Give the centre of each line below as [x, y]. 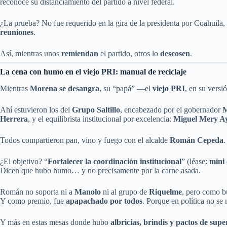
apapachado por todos [104, 201]
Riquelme [165, 192]
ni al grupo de [125, 192]
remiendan [80, 54]
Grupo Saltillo [96, 109]
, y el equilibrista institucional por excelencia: [101, 119]
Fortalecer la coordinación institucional [115, 161]
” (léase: [195, 161]
